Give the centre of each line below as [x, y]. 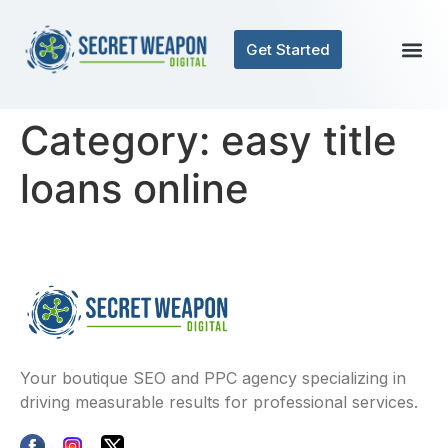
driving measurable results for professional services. [219, 402]
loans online [134, 188]
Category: [120, 140]
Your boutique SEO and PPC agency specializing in [213, 378]
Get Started [288, 49]
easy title [309, 140]
